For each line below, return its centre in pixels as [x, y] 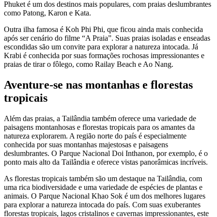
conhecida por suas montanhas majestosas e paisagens [86, 144]
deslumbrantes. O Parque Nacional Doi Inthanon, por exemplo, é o [106, 153]
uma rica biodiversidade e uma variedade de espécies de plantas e [103, 187]
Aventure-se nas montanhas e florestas [98, 85]
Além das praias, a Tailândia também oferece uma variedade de [100, 118]
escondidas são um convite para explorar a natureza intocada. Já [101, 47]
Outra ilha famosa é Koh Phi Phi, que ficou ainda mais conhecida [103, 30]
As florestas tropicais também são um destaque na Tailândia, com [103, 178]
